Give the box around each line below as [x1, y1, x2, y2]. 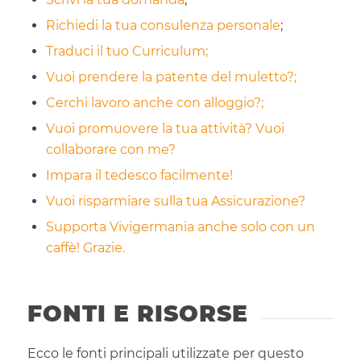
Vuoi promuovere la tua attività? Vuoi [45, 121, 284, 137]
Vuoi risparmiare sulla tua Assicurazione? [45, 193, 305, 210]
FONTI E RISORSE [27, 300, 248, 328]
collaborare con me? [45, 142, 176, 158]
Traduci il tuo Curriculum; [45, 44, 208, 60]
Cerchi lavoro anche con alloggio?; [45, 95, 263, 111]
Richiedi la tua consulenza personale [45, 18, 280, 34]
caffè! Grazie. [45, 240, 125, 256]
